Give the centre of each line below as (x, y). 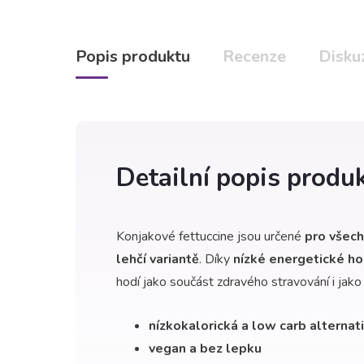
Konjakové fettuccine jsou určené (210, 236)
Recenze (254, 56)
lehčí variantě (158, 259)
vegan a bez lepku (205, 348)
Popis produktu (133, 56)
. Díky (216, 259)
